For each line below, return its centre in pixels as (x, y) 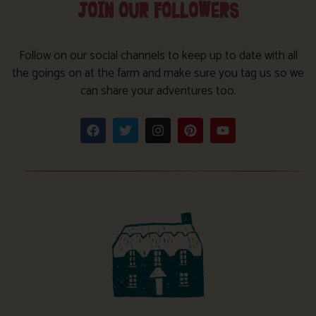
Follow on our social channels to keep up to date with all (158, 56)
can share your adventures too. (158, 91)
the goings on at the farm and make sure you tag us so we (158, 74)
